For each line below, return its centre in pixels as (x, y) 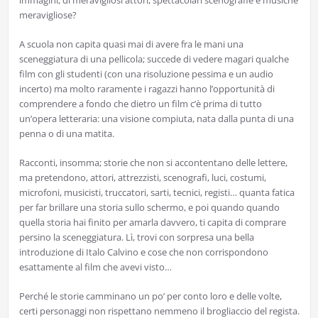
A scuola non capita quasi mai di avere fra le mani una (131, 44)
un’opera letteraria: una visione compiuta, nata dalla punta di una (156, 119)
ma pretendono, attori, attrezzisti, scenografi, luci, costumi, (142, 178)
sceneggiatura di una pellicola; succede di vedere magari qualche (154, 59)
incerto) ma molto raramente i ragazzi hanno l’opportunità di (147, 89)
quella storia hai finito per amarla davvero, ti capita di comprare (152, 223)
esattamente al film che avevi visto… (95, 267)
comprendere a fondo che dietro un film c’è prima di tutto (140, 104)
